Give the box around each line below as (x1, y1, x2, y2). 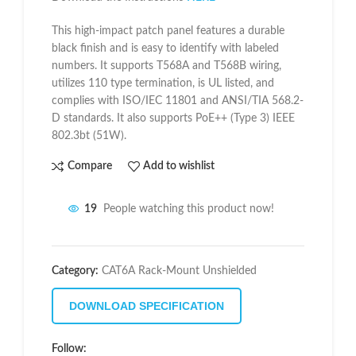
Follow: (52, 342, 87, 354)
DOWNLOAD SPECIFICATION (69, 299, 224, 312)
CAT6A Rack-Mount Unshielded (102, 265, 257, 277)
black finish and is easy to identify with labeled (52, 42, 279, 54)
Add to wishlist (143, 161, 215, 172)
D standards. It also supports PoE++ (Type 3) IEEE (52, 112, 295, 124)
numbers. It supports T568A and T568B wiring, (52, 60, 281, 72)
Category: (52, 265, 99, 277)
